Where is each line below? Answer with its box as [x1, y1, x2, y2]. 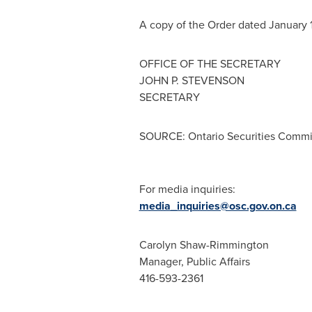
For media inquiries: [139, 181, 235, 197]
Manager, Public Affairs [139, 253, 250, 270]
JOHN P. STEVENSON [139, 72, 244, 88]
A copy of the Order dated [139, 17, 269, 33]
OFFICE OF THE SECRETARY [139, 56, 281, 72]
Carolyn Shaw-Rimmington [139, 237, 269, 253]
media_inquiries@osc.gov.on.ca [139, 198, 297, 214]
